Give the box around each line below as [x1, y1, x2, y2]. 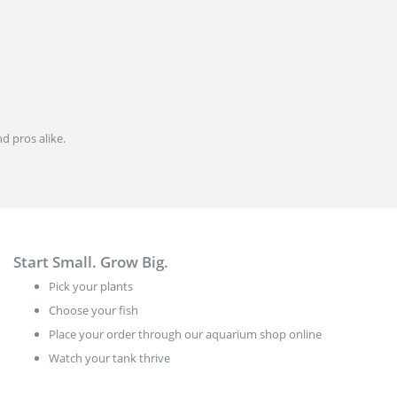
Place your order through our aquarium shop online [49, 325, 322, 342]
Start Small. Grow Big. [13, 251, 168, 272]
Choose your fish [49, 301, 138, 318]
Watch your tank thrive [49, 349, 170, 366]
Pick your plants [49, 277, 133, 294]
